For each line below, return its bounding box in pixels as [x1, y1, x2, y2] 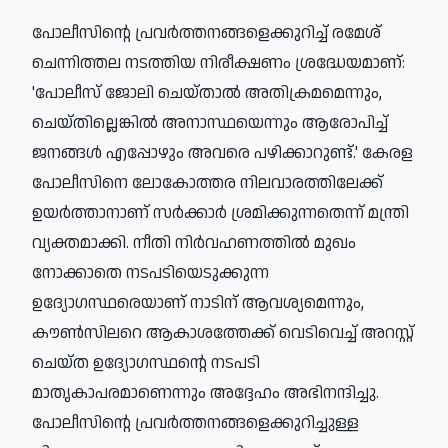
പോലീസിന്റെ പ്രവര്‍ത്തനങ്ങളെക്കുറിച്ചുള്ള [32, 410, 359, 435]
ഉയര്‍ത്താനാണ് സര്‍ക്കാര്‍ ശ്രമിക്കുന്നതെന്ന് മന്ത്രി [32, 200, 409, 225]
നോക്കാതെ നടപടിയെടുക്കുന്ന [32, 260, 269, 285]
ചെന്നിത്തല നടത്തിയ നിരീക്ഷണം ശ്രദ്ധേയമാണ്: [32, 50, 405, 75]
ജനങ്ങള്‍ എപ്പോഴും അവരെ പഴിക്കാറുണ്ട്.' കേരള [32, 140, 413, 165]
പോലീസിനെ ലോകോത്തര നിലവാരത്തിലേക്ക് [32, 170, 383, 195]
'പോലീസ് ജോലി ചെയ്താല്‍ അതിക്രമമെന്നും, [32, 80, 382, 105]
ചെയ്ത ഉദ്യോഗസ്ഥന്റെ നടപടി [32, 350, 260, 375]
